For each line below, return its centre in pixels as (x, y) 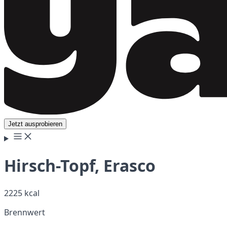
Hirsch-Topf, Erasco (80, 166)
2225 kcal (22, 193)
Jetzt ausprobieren (35, 124)
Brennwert (25, 212)
